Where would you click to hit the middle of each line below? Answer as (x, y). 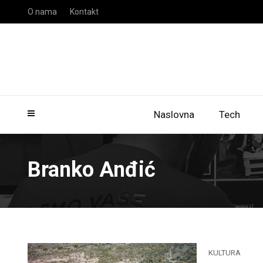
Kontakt (84, 12)
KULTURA (225, 253)
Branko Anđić (92, 170)
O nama (42, 12)
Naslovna (174, 114)
